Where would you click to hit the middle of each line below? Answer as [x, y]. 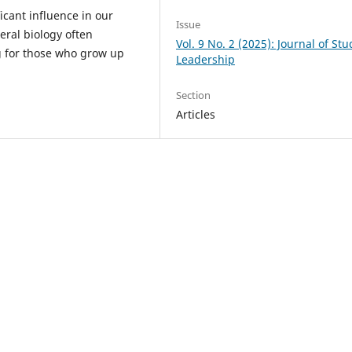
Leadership [206, 59]
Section [194, 95]
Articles [196, 115]
